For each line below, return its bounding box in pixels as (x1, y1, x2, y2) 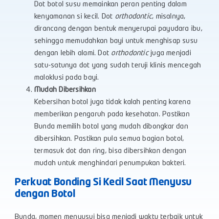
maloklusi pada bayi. (34, 74, 99, 82)
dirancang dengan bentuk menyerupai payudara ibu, (34, 25, 202, 33)
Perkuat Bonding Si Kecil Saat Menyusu (15, 178, 192, 188)
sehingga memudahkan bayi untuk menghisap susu (34, 38, 198, 45)
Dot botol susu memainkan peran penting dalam (34, 1, 187, 8)
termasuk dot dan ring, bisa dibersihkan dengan (34, 148, 187, 155)
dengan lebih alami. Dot (34, 50, 111, 57)
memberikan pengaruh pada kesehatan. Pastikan (34, 111, 190, 118)
